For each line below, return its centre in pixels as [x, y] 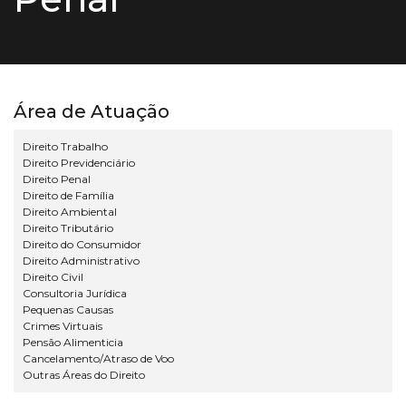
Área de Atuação [92, 112]
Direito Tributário [68, 228]
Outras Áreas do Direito [84, 375]
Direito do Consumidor [82, 245]
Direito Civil [53, 277]
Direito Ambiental [70, 212]
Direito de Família [68, 196]
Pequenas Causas [68, 310]
